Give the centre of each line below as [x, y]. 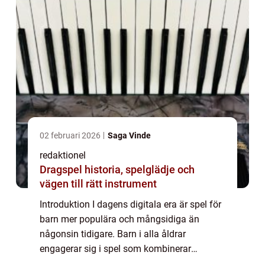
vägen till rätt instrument [98, 183]
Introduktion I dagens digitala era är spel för [130, 204]
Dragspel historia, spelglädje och [62, 169]
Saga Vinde [129, 135]
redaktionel [63, 155]
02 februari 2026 [71, 135]
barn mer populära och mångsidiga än [119, 219]
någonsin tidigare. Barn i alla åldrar [113, 234]
